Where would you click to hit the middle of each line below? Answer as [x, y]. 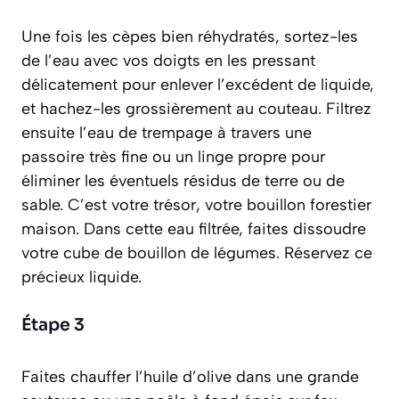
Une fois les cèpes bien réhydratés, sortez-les [190, 37]
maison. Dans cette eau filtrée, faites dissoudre [194, 229]
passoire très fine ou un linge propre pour [173, 157]
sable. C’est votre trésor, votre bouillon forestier [196, 205]
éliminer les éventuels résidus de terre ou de [183, 181]
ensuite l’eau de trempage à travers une [167, 133]
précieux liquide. [81, 277]
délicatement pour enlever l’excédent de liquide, [198, 85]
